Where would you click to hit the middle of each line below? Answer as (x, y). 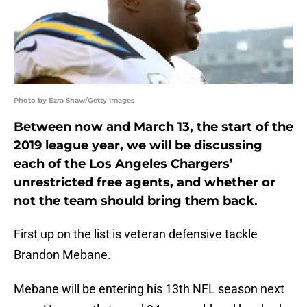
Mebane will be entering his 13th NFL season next (149, 289)
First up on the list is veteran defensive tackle (136, 234)
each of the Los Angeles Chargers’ (123, 164)
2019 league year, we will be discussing (138, 146)
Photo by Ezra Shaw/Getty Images (74, 101)
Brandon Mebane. (62, 255)
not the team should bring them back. (136, 201)
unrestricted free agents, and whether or (145, 183)
